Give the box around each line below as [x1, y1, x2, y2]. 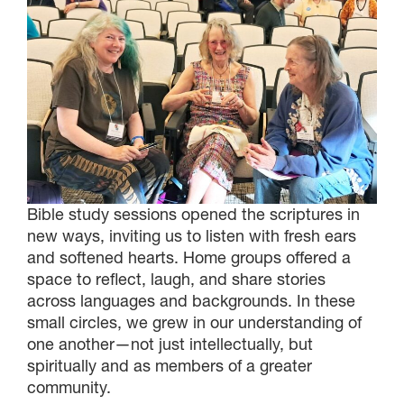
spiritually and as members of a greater [27, 354, 312, 376]
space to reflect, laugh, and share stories [27, 268, 326, 289]
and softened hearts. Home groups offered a [27, 246, 351, 268]
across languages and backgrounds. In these [27, 289, 355, 311]
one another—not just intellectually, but [27, 333, 313, 354]
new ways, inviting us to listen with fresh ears [27, 225, 356, 246]
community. [27, 376, 111, 398]
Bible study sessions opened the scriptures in [27, 203, 360, 225]
